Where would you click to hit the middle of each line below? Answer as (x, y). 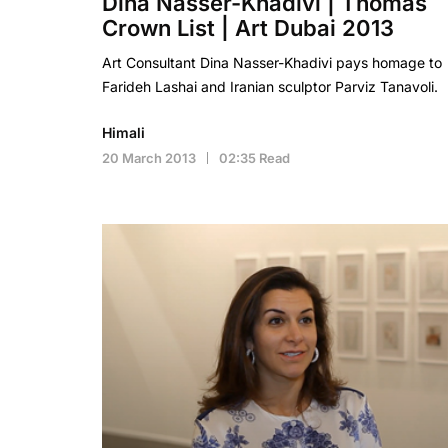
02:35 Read (254, 158)
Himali (123, 132)
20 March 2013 (149, 158)
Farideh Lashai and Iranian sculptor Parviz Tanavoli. (270, 86)
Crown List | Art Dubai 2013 (248, 28)
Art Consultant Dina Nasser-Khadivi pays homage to (272, 62)
